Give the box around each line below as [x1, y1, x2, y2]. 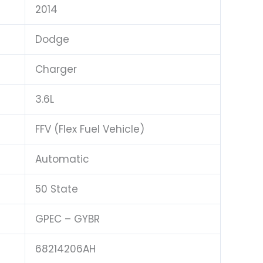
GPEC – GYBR [35, 211, 100, 226]
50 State [35, 181, 78, 196]
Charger [35, 62, 77, 76]
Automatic [35, 151, 89, 166]
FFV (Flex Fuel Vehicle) [35, 122, 144, 136]
